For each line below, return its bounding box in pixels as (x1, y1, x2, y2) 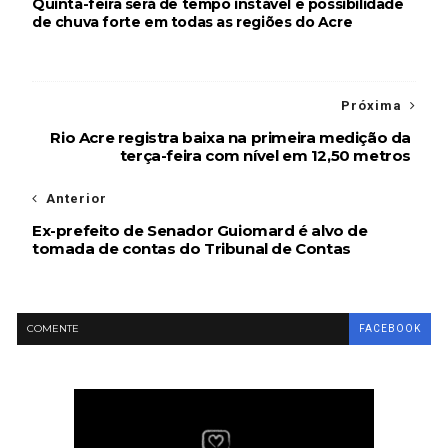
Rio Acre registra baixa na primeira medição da (50, 128, 412, 148)
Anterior (45, 191, 107, 207)
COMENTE (26, 322, 79, 336)
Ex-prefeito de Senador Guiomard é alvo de (31, 221, 368, 241)
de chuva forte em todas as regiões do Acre (31, 13, 353, 32)
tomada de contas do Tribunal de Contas (31, 239, 351, 259)
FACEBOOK (359, 323, 422, 335)
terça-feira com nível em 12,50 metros (119, 146, 412, 166)
